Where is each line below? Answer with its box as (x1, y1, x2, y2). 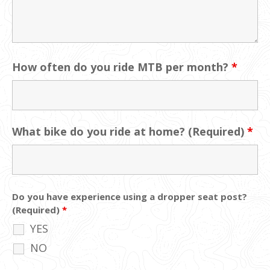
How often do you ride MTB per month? (12, 59, 231, 74)
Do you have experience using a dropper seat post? (12, 190, 247, 202)
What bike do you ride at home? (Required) (12, 124, 247, 139)
